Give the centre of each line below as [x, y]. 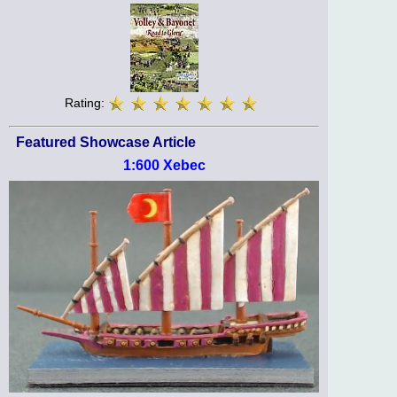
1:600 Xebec [164, 165]
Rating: [86, 102]
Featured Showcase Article [106, 142]
